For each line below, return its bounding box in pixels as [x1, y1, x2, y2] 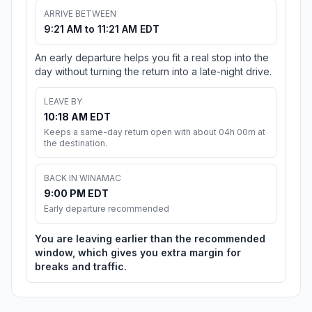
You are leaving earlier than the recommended [35, 233, 265, 245]
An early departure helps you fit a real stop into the [35, 52, 269, 64]
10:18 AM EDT [44, 111, 111, 123]
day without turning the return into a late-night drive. [35, 65, 272, 78]
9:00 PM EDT [44, 187, 109, 200]
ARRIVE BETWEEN [44, 8, 116, 19]
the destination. [44, 138, 107, 149]
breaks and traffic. [35, 260, 127, 273]
